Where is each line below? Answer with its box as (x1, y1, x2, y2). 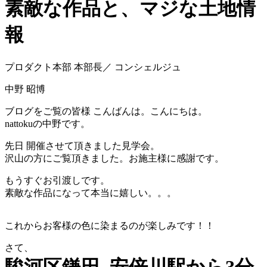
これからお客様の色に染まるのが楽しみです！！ (5, 220, 215, 231)
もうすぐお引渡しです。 (5, 175, 110, 185)
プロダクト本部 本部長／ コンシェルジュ (5, 61, 181, 72)
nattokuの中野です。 (5, 118, 90, 129)
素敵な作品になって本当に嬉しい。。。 (5, 187, 176, 198)
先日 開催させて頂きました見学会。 (5, 140, 160, 151)
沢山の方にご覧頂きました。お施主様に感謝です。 (5, 153, 224, 163)
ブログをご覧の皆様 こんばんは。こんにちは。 (5, 105, 207, 116)
